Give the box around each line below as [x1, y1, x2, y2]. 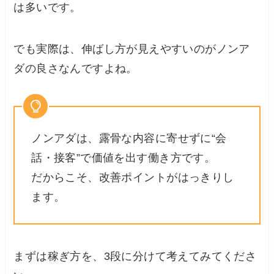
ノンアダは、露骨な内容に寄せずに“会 [31, 132, 227, 145]
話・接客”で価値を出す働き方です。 [31, 152, 216, 165]
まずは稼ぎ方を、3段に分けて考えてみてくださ [13, 250, 257, 263]
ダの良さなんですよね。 [13, 62, 138, 75]
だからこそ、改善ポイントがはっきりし [31, 171, 234, 184]
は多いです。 [13, 1, 81, 14]
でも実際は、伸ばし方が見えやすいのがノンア [13, 42, 250, 55]
